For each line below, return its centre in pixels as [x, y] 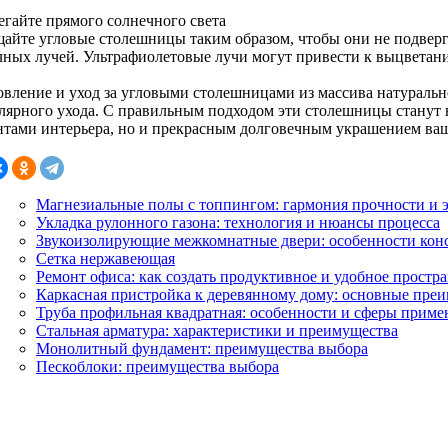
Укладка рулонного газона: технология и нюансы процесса [238, 222]
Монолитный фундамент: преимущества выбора [202, 348]
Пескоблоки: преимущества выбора [157, 366]
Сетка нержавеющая [105, 258]
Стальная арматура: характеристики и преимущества [217, 330]
